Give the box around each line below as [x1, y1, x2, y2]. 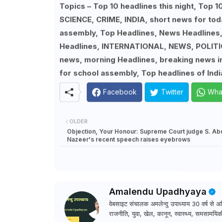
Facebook [103, 88, 137, 97]
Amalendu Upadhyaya [109, 186, 207, 197]
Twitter [161, 88, 183, 97]
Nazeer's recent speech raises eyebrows [66, 135, 190, 143]
